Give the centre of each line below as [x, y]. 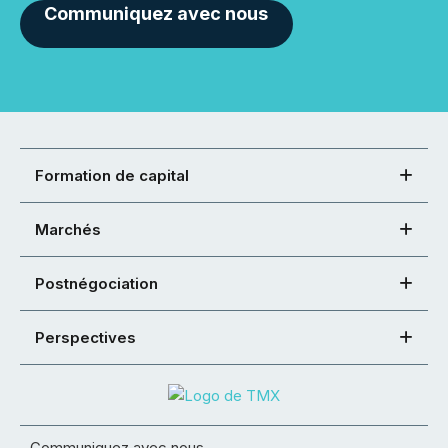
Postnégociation [96, 284]
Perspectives [85, 338]
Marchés [68, 230]
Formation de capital [112, 176]
